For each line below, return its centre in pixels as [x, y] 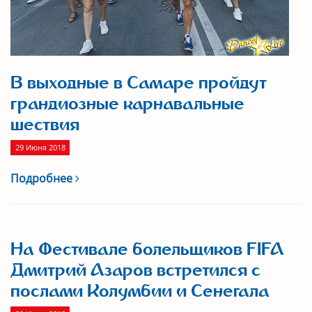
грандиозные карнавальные [127, 104]
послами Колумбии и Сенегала [140, 291]
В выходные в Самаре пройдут [139, 83]
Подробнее [43, 178]
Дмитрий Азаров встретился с [135, 270]
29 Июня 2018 [40, 148]
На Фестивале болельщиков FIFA [147, 249]
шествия [45, 125]
